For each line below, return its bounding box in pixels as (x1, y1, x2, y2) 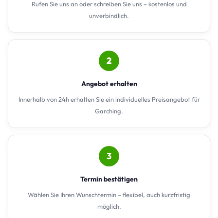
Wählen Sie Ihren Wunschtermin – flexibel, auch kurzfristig (28, 190, 190, 199)
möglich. (97, 202, 121, 210)
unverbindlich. (89, 11, 129, 19)
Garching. (95, 107, 123, 115)
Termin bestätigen (80, 174, 138, 183)
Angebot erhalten (81, 79, 137, 88)
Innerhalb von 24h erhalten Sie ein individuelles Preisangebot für (18, 95, 200, 103)
